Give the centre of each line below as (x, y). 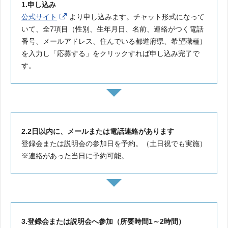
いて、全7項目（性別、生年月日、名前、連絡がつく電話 (112, 29)
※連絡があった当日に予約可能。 (75, 155)
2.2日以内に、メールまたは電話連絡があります (98, 131)
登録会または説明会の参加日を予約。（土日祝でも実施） (114, 143)
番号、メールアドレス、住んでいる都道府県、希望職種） (114, 41)
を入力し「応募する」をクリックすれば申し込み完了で (110, 53)
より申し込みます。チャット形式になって (137, 17)
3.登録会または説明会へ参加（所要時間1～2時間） (103, 221)
